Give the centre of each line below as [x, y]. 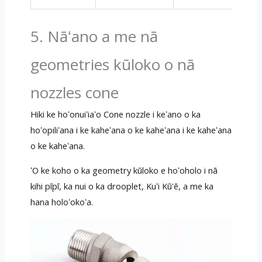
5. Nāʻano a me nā [94, 36]
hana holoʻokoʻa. [61, 201]
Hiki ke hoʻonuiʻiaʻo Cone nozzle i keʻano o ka [115, 114]
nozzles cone [74, 92]
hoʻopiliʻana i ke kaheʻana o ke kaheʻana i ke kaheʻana [131, 130]
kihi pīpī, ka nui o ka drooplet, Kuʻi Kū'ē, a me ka [122, 186]
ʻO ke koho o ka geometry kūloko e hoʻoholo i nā [124, 170]
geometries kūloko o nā [112, 64]
